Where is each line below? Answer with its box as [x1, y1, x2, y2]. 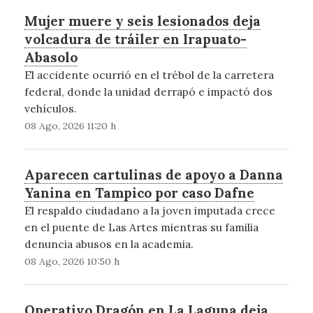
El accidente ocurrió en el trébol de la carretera [24, 67, 274, 82]
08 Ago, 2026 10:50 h [24, 254, 119, 268]
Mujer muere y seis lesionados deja [24, 12, 261, 29]
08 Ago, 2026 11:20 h [24, 119, 116, 132]
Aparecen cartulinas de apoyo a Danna [24, 166, 283, 183]
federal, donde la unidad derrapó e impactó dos [24, 84, 272, 99]
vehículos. [24, 101, 77, 115]
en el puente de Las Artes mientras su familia [24, 219, 259, 234]
